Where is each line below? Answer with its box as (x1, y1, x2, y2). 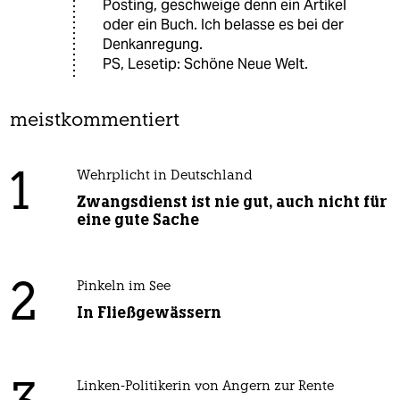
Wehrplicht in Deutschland (76, 170, 253, 184)
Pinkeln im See (76, 280, 171, 295)
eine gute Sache (76, 210, 199, 230)
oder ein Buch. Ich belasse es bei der (103, 15, 344, 35)
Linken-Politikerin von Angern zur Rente (76, 380, 334, 395)
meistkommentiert (10, 112, 179, 131)
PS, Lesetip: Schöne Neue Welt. (103, 54, 308, 74)
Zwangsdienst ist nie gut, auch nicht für (76, 192, 387, 212)
